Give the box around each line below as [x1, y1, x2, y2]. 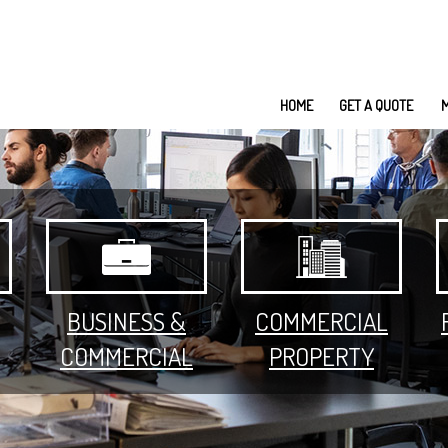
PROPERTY [269, 340, 374, 372]
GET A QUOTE [339, 96, 413, 114]
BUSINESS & [67, 305, 186, 337]
